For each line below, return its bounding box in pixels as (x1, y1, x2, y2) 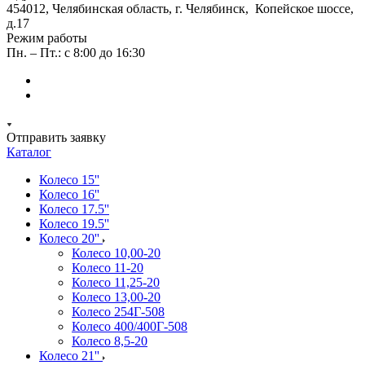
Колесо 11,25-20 (72, 275, 160, 289)
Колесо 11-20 (72, 261, 143, 275)
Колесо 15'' (39, 173, 99, 187)
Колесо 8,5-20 (72, 334, 147, 348)
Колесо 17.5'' (39, 202, 109, 216)
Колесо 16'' (39, 187, 99, 201)
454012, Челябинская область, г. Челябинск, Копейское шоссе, (7, 2, 354, 15)
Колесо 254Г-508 (72, 305, 165, 319)
